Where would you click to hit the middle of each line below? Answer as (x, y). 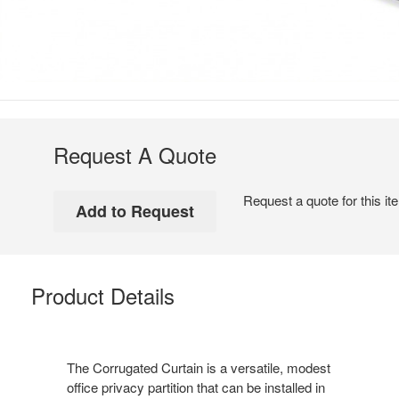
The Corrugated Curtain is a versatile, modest (199, 367)
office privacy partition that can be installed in (196, 387)
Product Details (103, 295)
